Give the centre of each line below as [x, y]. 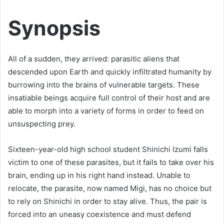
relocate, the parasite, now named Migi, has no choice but [110, 188]
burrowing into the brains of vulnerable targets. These [104, 85]
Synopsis [54, 28]
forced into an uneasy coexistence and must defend [99, 214]
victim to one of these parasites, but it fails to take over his [111, 162]
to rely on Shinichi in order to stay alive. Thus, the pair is [107, 201]
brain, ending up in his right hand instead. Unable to [99, 175]
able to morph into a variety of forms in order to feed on [106, 111]
